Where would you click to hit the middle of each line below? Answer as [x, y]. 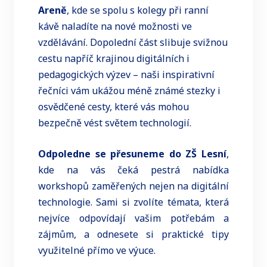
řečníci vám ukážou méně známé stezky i [129, 90]
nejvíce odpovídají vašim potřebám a [133, 218]
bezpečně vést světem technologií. [116, 122]
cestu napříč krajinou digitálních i [114, 58]
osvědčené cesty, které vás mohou [114, 106]
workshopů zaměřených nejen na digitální [133, 186]
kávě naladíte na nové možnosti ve [115, 26]
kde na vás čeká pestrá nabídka [133, 170]
